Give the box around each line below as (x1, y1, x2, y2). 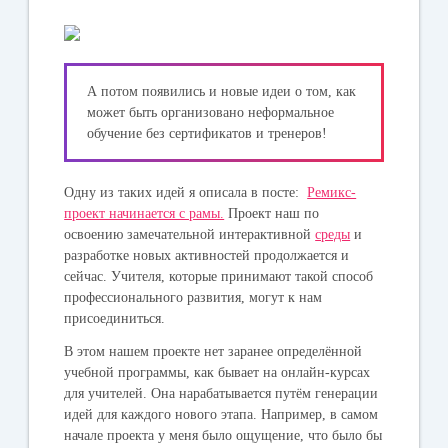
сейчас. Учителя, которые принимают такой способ (64, 268, 374, 284)
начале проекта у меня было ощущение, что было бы (64, 427, 383, 443)
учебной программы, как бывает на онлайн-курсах (64, 364, 371, 380)
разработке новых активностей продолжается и (64, 247, 350, 263)
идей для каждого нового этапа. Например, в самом (64, 406, 379, 422)
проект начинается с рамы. (64, 205, 225, 221)
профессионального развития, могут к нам (64, 289, 323, 305)
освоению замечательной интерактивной (64, 226, 316, 242)
